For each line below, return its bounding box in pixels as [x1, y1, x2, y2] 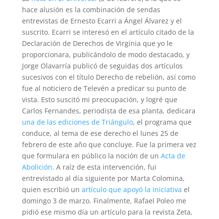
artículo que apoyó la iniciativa [81, 185, 182, 194]
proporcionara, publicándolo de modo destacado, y [22, 50, 190, 59]
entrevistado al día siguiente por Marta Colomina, [22, 174, 185, 183]
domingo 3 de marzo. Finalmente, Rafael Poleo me [22, 196, 186, 205]
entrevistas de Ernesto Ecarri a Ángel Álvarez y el [22, 16, 182, 25]
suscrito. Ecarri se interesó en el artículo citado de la [22, 27, 194, 37]
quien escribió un [22, 185, 82, 194]
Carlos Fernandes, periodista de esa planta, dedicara [22, 106, 196, 115]
